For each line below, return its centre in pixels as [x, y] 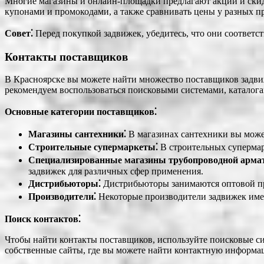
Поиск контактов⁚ [43, 219]
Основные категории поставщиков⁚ [81, 112]
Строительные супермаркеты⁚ [93, 147]
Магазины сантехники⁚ [77, 134]
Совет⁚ [19, 33]
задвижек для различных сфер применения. [116, 171]
